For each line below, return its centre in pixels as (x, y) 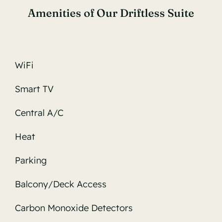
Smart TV (34, 89)
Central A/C (39, 112)
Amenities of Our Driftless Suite (111, 13)
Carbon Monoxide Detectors (74, 208)
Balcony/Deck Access (60, 184)
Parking (30, 160)
